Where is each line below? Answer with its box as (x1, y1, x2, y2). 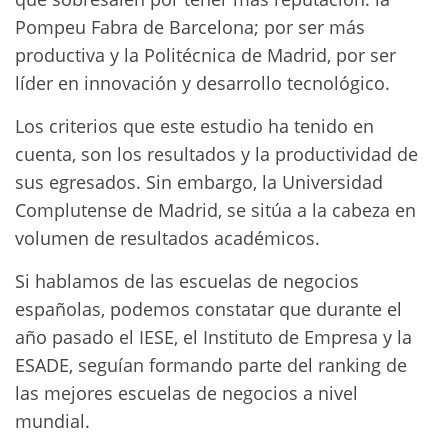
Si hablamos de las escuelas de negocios (15, 269, 359, 293)
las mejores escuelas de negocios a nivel (15, 381, 358, 405)
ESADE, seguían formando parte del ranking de (15, 353, 407, 377)
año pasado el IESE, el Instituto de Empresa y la (15, 325, 412, 349)
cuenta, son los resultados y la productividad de (15, 142, 418, 166)
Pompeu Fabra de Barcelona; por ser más (15, 15, 365, 39)
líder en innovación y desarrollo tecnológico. (15, 71, 390, 95)
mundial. (15, 409, 90, 433)
